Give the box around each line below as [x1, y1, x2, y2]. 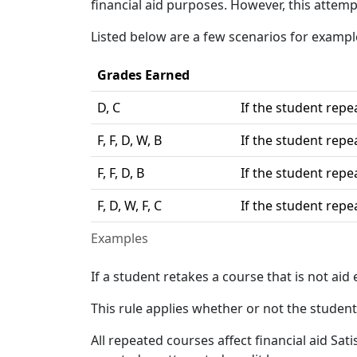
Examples [91, 229, 148, 247]
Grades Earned [97, 65, 190, 84]
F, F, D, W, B [97, 131, 162, 149]
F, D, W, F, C [97, 196, 162, 214]
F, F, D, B [97, 163, 144, 182]
